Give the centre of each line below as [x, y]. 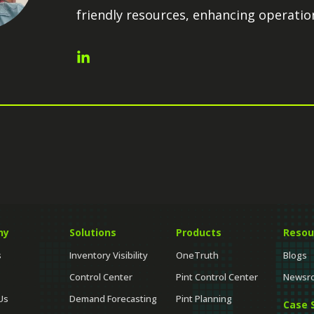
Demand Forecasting [113, 298]
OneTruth [198, 255]
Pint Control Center [217, 277]
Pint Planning [204, 298]
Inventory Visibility [108, 255]
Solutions [93, 233]
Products [199, 233]
